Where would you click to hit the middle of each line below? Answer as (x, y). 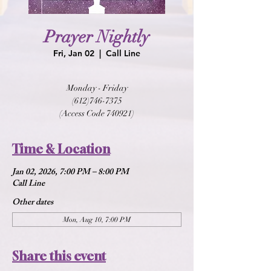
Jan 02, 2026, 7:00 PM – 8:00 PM (70, 173)
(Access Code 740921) (97, 113)
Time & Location (61, 149)
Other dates (33, 203)
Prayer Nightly (97, 37)
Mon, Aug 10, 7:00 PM (97, 220)
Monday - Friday (97, 88)
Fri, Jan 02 (74, 53)
